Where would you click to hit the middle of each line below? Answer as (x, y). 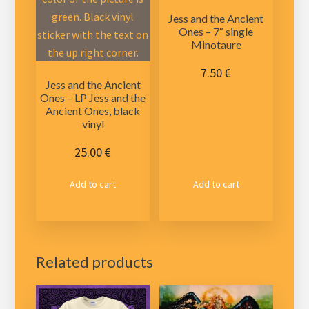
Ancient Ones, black (93, 110)
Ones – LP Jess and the (93, 97)
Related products (95, 262)
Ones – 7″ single (216, 32)
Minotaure (216, 45)
